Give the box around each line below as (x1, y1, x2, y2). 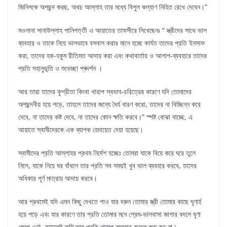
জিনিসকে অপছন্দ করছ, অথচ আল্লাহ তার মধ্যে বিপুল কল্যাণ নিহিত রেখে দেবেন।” (18, 2, 207, 12)
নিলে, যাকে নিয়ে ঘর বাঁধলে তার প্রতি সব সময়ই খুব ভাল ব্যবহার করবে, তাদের (18, 161, 197, 171)
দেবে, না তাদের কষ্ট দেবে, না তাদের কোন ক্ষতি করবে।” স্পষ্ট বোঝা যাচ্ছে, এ (18, 112, 193, 122)
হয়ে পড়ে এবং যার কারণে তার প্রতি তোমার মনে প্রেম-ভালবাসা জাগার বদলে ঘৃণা (18, 209, 201, 219)
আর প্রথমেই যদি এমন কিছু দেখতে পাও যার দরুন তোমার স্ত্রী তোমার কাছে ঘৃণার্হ (18, 197, 201, 207)
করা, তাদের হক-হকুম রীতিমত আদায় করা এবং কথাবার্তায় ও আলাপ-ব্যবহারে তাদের (18, 51, 207, 61)
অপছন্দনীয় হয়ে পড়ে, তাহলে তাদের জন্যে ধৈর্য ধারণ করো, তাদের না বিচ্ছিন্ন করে (18, 99, 201, 109)
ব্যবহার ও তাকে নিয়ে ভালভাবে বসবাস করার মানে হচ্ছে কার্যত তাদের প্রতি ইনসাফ (18, 38, 205, 48)
